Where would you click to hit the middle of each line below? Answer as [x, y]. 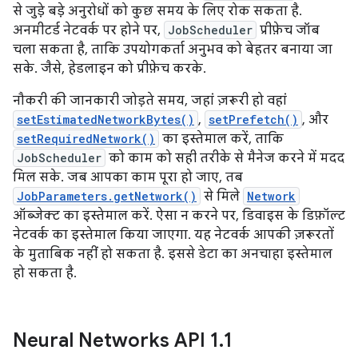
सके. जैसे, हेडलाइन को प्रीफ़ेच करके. [109, 69]
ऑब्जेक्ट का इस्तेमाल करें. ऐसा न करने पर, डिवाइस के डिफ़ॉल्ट [179, 216]
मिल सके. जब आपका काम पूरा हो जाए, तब [128, 178]
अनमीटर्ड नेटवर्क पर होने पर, [88, 31]
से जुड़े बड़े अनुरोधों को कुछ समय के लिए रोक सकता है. [157, 12]
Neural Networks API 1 [116, 341]
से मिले [222, 197]
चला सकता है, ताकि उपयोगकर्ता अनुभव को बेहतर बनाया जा [173, 50]
